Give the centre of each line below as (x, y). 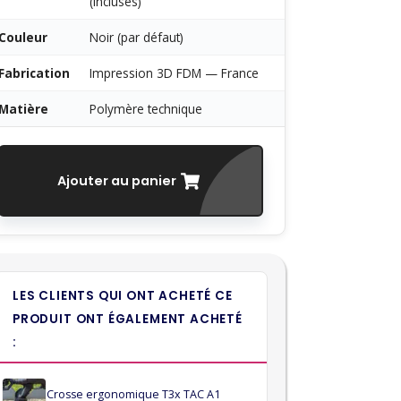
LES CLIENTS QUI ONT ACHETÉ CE (123, 296)
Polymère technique (146, 109)
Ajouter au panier (117, 181)
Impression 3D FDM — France (174, 73)
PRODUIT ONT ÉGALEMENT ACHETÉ (128, 319)
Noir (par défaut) (137, 37)
